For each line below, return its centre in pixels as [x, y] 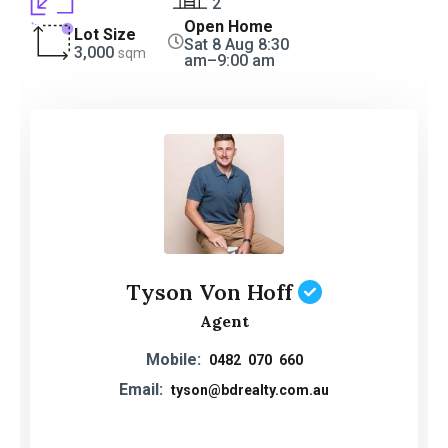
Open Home [229, 26]
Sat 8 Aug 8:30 [237, 44]
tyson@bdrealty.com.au [250, 389]
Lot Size [105, 34]
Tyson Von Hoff [209, 291]
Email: [141, 389]
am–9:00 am [230, 60]
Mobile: [173, 359]
